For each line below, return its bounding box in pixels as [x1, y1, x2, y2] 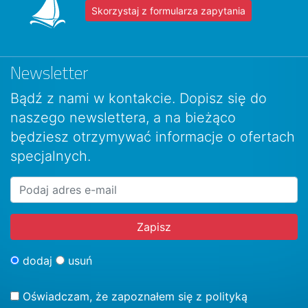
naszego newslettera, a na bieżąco [10, 109, 236, 126]
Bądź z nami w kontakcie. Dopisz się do [10, 89, 267, 107]
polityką [206, 289, 247, 303]
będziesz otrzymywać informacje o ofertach [10, 128, 295, 145]
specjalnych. [10, 147, 91, 164]
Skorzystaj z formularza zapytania [91, 4, 245, 16]
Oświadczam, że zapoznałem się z [19, 289, 206, 303]
